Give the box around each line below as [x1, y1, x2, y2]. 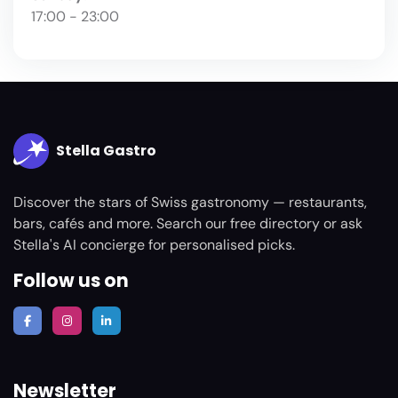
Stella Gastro [56, 140, 156, 162]
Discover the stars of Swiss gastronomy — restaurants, [13, 193, 367, 212]
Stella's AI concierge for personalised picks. [13, 235, 295, 255]
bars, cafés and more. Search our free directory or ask [13, 214, 362, 234]
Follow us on [13, 268, 129, 294]
